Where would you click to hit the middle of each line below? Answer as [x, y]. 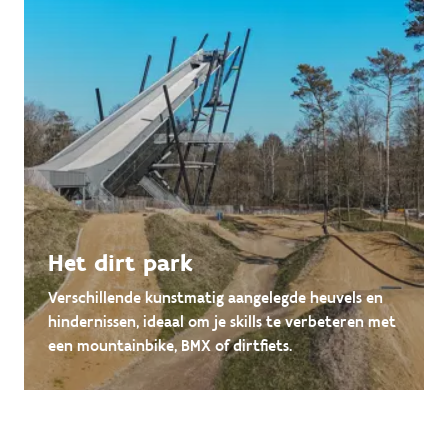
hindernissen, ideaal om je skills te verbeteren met [222, 322]
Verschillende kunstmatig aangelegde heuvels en [215, 298]
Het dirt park [120, 263]
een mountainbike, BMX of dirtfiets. [170, 346]
